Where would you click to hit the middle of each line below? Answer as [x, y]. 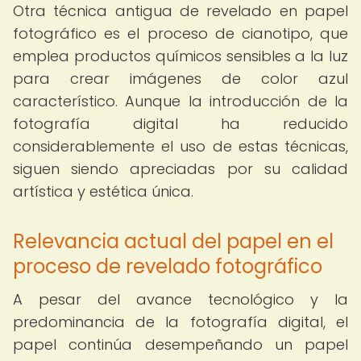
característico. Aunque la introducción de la [180, 101]
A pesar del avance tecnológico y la [180, 299]
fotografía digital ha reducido [180, 124]
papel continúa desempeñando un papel [180, 344]
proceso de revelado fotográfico [168, 266]
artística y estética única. [103, 191]
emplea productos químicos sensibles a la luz [180, 56]
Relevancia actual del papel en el [173, 241]
